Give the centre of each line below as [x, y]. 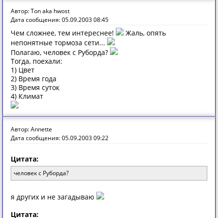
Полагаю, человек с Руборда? [60, 52]
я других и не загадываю [54, 197]
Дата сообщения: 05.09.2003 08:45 [60, 20]
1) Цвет [23, 70]
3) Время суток [35, 87]
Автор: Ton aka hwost [40, 11]
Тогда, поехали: [36, 61]
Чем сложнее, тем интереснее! [63, 33]
